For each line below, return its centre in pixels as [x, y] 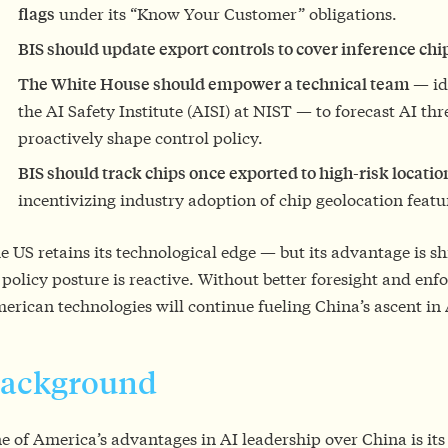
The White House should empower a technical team [215, 83]
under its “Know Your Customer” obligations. [226, 13]
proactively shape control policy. [140, 137]
